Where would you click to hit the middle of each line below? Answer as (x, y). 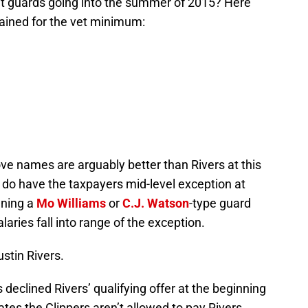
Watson (168, 203)
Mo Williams (71, 203)
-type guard (220, 203)
